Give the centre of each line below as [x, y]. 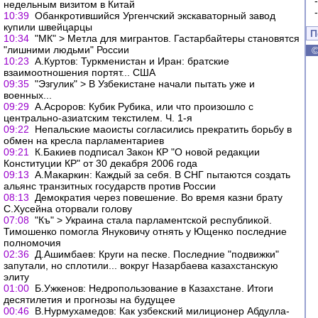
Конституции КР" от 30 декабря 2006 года [100, 163]
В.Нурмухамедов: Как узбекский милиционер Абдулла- [162, 311]
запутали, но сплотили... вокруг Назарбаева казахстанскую [141, 265]
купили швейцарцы [48, 27]
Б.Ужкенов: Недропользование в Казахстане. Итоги [154, 288]
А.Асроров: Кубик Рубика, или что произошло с [144, 106]
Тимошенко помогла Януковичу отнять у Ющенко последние [145, 231]
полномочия [32, 243]
